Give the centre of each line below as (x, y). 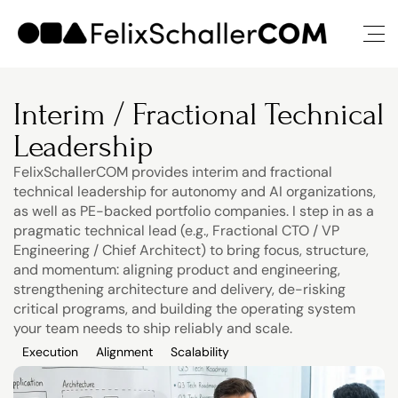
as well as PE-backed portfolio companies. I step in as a (194, 211)
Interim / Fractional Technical (199, 115)
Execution (50, 352)
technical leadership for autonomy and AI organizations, (195, 191)
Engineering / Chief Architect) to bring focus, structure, (191, 250)
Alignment (124, 352)
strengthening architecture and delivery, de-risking (179, 289)
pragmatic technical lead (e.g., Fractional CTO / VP (176, 231)
